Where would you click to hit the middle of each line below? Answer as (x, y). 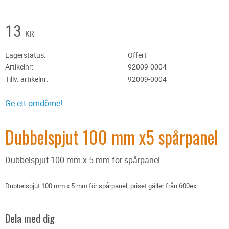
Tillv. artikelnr (26, 79)
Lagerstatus (25, 55)
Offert (137, 55)
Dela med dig (30, 218)
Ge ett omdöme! (34, 103)
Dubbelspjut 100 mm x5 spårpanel (112, 137)
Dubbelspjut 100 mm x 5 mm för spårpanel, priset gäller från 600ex (101, 186)
